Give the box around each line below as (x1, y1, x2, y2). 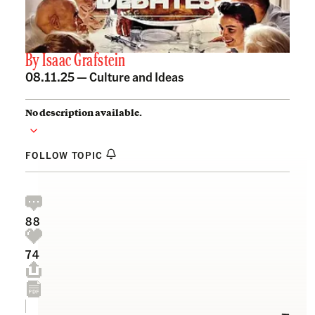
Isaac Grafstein (42, 52, 126, 70)
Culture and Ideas (89, 67, 184, 84)
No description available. (25, 105, 142, 119)
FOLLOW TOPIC (25, 148, 106, 161)
